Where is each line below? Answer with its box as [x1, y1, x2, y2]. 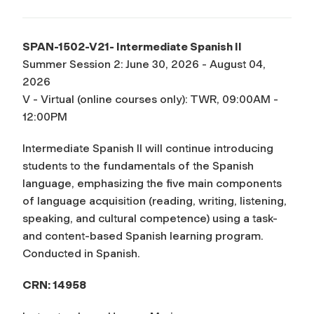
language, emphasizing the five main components [22, 176, 282, 190]
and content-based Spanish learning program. [22, 228, 264, 243]
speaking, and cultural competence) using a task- [22, 211, 278, 225]
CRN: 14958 [22, 278, 86, 292]
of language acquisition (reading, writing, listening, [22, 193, 287, 207]
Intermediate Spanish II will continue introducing [22, 141, 273, 155]
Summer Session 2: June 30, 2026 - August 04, [22, 57, 266, 71]
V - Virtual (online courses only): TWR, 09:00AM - [22, 92, 278, 106]
